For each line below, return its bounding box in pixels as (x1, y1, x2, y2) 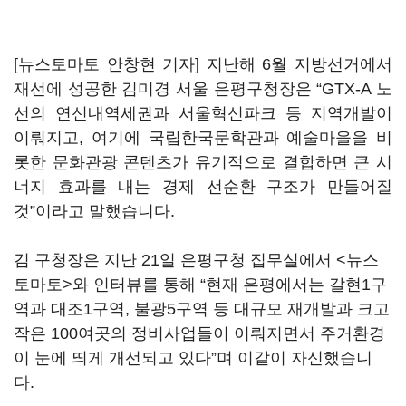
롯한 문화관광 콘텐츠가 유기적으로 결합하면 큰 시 (14, 153, 392, 171)
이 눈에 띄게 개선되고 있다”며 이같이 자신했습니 (14, 349, 372, 367)
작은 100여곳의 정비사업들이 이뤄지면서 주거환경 (14, 324, 385, 343)
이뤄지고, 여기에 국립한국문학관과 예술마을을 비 (14, 129, 392, 147)
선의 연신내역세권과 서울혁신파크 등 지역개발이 (14, 104, 392, 122)
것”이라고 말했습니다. (14, 202, 175, 220)
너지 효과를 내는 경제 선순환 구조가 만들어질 (14, 178, 392, 196)
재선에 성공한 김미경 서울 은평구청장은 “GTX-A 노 (14, 80, 392, 98)
